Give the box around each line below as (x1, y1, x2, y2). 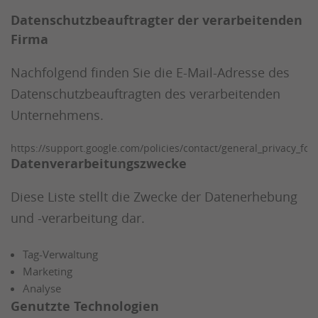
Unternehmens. (11, 106, 104, 124)
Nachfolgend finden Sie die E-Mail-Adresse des (11, 64, 290, 82)
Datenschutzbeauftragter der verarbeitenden (11, 11, 302, 30)
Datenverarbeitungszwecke (11, 155, 187, 173)
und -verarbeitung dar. (11, 209, 145, 227)
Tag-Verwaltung (23, 247, 98, 262)
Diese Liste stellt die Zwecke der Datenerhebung (11, 188, 297, 206)
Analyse (23, 281, 61, 296)
